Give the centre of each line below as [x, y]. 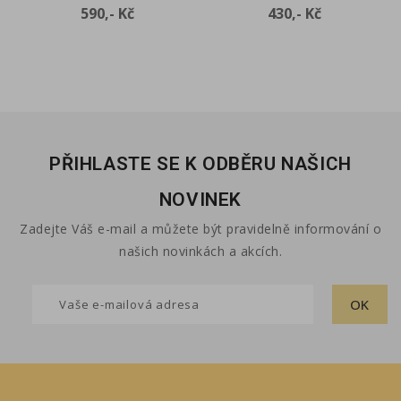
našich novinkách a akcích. [200, 251]
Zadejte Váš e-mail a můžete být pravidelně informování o [200, 228]
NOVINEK [200, 199]
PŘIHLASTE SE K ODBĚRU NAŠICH [200, 163]
